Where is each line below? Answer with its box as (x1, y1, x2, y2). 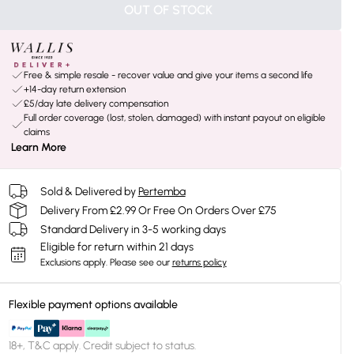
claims (23, 126, 50, 137)
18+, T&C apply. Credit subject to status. (8, 339, 196, 352)
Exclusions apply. (40, 257, 107, 268)
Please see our (109, 257, 170, 268)
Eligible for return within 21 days (40, 240, 194, 254)
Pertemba (137, 184, 186, 198)
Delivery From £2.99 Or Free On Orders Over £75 (40, 203, 277, 217)
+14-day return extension (23, 84, 126, 95)
